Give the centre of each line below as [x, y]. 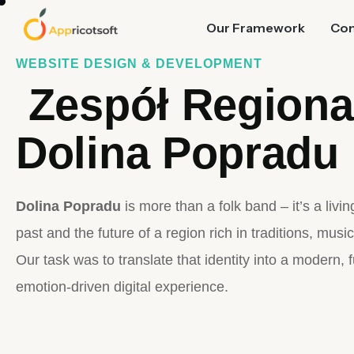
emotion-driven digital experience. [122, 287]
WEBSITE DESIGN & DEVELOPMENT [139, 64]
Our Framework [256, 28]
